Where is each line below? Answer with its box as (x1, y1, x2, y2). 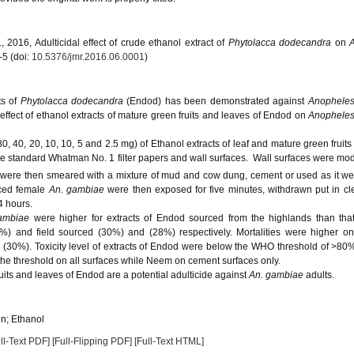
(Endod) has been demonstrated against (122, 96, 308, 107)
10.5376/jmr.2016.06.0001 (32, 51, 145, 62)
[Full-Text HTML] (134, 336, 204, 347)
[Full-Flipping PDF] (52, 336, 132, 347)
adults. (303, 269, 334, 281)
